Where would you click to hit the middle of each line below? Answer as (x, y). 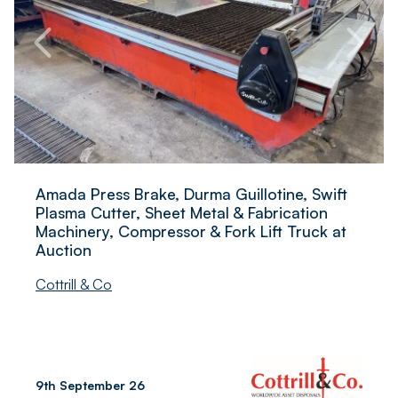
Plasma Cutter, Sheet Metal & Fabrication (182, 212)
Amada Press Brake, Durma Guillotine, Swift (191, 193)
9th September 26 (90, 385)
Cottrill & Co (74, 284)
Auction (64, 249)
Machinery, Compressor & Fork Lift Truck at (191, 231)
